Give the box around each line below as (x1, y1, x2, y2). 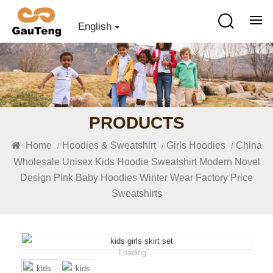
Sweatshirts (111, 188, 162, 199)
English (78, 21, 112, 32)
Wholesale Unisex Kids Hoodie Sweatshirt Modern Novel (13, 156, 260, 167)
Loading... (119, 248, 154, 258)
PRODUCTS (88, 113, 185, 132)
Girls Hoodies (166, 140, 225, 151)
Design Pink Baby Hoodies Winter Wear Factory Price (20, 172, 253, 183)
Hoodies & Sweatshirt (62, 140, 156, 151)
